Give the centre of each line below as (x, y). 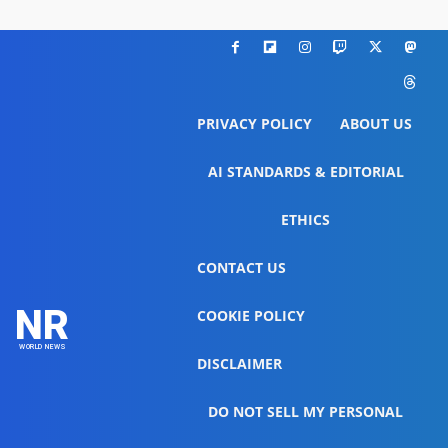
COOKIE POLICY (251, 316)
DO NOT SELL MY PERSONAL (306, 412)
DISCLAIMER (240, 364)
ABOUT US (376, 124)
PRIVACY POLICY (255, 124)
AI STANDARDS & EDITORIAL (305, 172)
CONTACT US (242, 268)
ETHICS (306, 220)
